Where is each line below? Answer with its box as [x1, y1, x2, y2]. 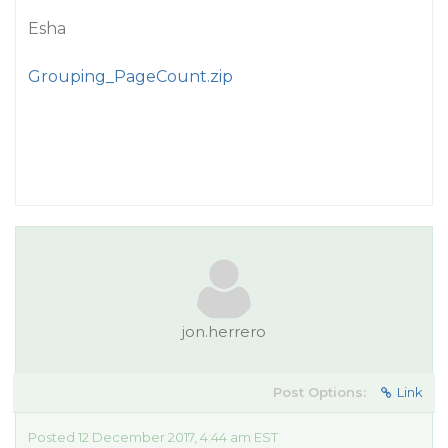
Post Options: [273, 384, 366, 400]
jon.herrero [182, 322, 266, 341]
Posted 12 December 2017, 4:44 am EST [28, 429, 278, 445]
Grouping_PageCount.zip [28, 67, 233, 86]
